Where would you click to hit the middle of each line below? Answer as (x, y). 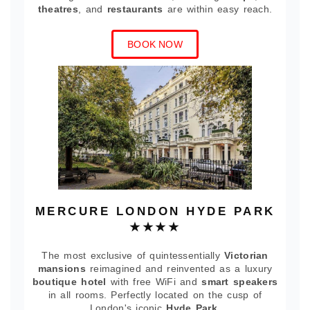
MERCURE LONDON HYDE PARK (155, 211)
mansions (62, 268)
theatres (58, 9)
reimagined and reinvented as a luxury (179, 268)
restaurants (135, 9)
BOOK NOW (155, 44)
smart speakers (240, 282)
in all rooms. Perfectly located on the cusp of (155, 295)
